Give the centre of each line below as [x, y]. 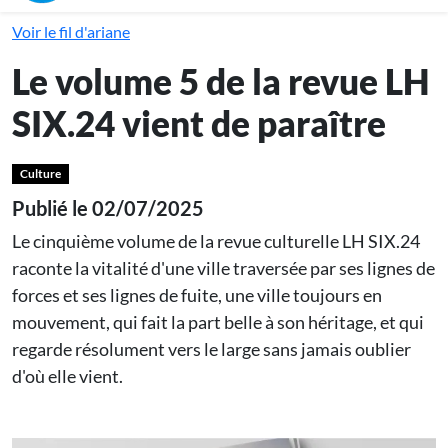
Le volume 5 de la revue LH [220, 81]
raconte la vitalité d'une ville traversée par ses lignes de [223, 268]
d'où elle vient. [67, 376]
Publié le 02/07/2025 [108, 208]
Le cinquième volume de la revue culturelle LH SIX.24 [216, 241]
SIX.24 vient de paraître [199, 123]
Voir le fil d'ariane [71, 31]
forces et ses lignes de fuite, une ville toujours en [197, 295]
